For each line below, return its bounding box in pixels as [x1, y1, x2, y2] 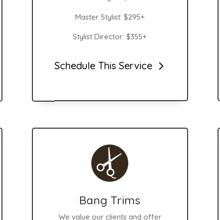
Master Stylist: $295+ [75, 12, 145, 22]
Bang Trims [79, 192, 141, 207]
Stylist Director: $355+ [73, 32, 147, 42]
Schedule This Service [55, 59, 153, 72]
